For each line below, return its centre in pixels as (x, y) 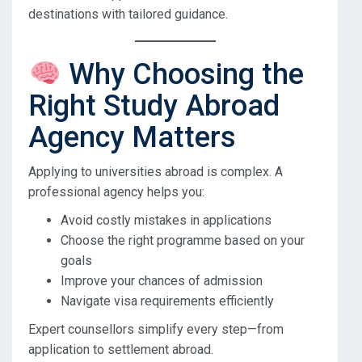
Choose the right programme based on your (183, 241)
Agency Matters (132, 138)
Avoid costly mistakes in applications (166, 221)
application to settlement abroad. (121, 350)
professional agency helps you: (116, 192)
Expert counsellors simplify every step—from (156, 330)
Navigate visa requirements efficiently (167, 301)
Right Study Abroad (154, 106)
